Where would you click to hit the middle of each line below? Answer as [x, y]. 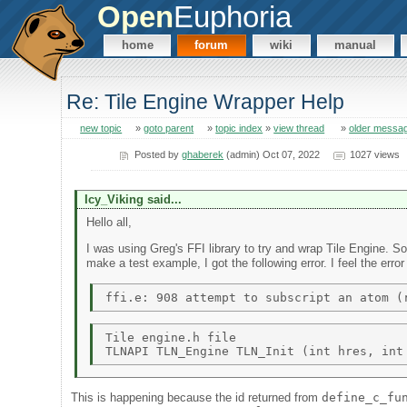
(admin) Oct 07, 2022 [272, 154]
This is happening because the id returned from [197, 397]
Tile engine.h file [174, 337]
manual [356, 45]
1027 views [374, 154]
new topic [101, 129]
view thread [299, 129]
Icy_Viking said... [133, 199]
